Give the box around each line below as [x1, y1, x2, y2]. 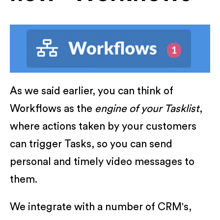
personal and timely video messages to [10, 156, 194, 167]
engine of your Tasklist [95, 103, 199, 114]
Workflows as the [10, 103, 95, 114]
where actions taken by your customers [10, 121, 196, 132]
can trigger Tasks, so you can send [10, 138, 172, 149]
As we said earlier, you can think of [10, 85, 173, 96]
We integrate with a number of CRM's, [10, 201, 192, 212]
